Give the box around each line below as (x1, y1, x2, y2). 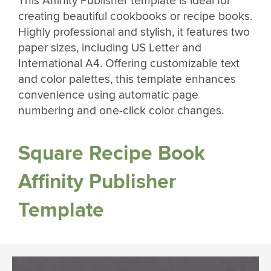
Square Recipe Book (18, 140, 205, 166)
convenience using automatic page (18, 88, 198, 103)
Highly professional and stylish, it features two (18, 25, 250, 40)
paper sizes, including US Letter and (18, 41, 201, 56)
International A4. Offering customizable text (18, 56, 240, 71)
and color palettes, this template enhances (18, 72, 236, 87)
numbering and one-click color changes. (18, 103, 227, 119)
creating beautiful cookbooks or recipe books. (18, 9, 252, 24)
